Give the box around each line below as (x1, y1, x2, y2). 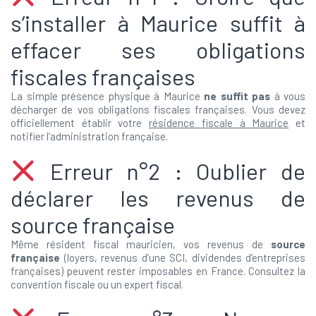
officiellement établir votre (11, 116, 150, 129)
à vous (270, 90, 305, 102)
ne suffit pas (204, 90, 270, 102)
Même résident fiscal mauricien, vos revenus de (11, 238, 271, 250)
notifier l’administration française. (11, 130, 168, 142)
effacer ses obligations (11, 36, 305, 63)
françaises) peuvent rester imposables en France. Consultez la (11, 265, 305, 277)
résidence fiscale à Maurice (149, 116, 289, 129)
